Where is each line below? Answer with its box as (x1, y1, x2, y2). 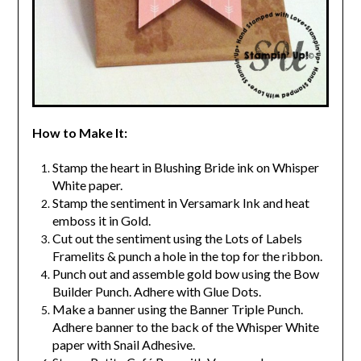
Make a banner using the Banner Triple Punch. (52, 301, 303, 317)
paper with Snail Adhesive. (52, 336, 195, 352)
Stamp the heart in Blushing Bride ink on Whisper (52, 159, 319, 175)
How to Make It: (31, 124, 127, 140)
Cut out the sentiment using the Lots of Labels (52, 230, 302, 246)
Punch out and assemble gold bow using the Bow (52, 265, 319, 281)
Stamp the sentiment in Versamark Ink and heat (52, 194, 309, 210)
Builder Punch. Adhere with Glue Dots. (52, 283, 261, 299)
